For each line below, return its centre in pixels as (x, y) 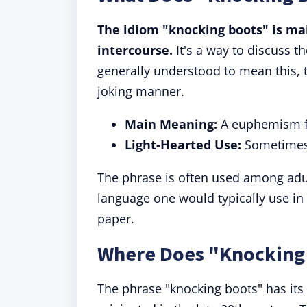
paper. (116, 219)
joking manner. (141, 91)
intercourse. (135, 50)
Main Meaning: (171, 124)
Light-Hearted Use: (183, 145)
